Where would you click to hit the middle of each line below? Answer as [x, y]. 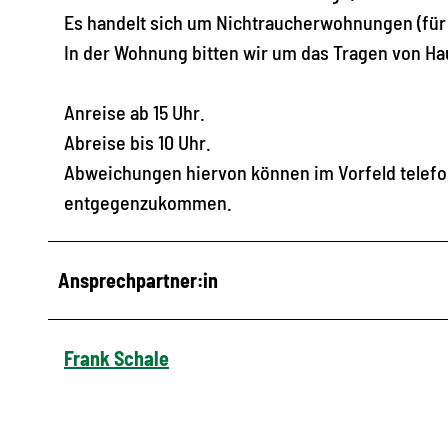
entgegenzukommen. [148, 201]
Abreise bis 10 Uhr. [137, 141]
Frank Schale [116, 357]
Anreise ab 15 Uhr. [134, 111]
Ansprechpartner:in [138, 279]
